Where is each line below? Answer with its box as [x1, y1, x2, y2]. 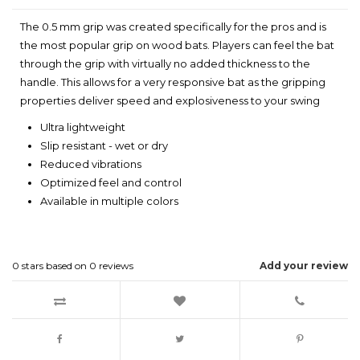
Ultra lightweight [40, 121, 125, 134]
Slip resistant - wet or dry [40, 139, 168, 153]
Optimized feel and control [40, 176, 182, 190]
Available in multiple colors [40, 194, 178, 208]
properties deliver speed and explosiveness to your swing [20, 94, 320, 108]
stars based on [19, 260, 89, 272]
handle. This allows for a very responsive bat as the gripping [20, 76, 325, 89]
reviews [96, 260, 133, 272]
